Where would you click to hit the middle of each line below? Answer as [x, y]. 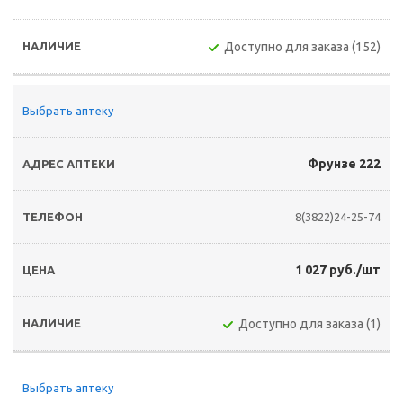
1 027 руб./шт [338, 270]
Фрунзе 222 [344, 164]
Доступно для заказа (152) [302, 47]
